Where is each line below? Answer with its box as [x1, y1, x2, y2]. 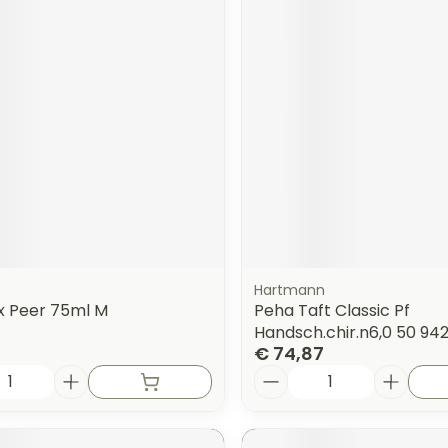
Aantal [252, 361, 307, 385]
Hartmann [253, 279, 325, 300]
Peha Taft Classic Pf [253, 298, 410, 322]
